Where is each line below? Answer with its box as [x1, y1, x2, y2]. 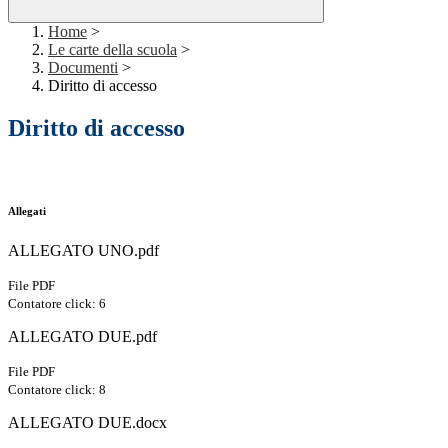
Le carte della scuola [48, 41, 177, 59]
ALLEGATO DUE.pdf [8, 328, 157, 346]
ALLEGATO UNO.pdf [8, 242, 159, 260]
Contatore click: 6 [8, 296, 106, 312]
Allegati [8, 205, 46, 218]
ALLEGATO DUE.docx [8, 414, 167, 432]
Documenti [48, 59, 118, 77]
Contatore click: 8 [8, 382, 106, 398]
